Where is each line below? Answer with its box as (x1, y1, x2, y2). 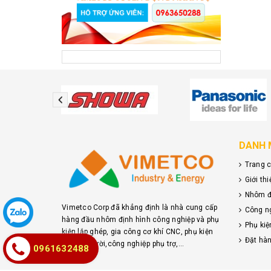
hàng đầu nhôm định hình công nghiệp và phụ (62, 215, 220, 224)
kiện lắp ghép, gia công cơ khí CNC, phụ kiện (62, 227, 213, 237)
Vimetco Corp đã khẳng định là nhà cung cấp (62, 203, 218, 212)
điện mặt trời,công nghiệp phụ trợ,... (62, 240, 184, 249)
